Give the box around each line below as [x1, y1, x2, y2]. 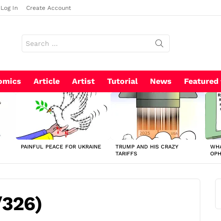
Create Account [26, 4, 71, 11]
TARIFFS [115, 150, 137, 157]
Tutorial [107, 76, 138, 86]
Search [21, 34, 41, 41]
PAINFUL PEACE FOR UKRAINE [21, 144, 101, 150]
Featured [184, 76, 219, 86]
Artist [72, 76, 95, 86]
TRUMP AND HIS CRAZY [115, 144, 179, 150]
